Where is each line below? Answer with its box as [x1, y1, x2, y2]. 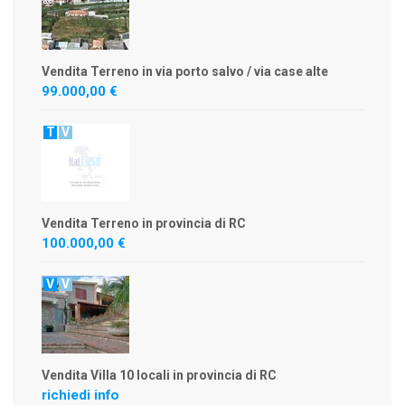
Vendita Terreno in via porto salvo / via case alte [42, 64, 328, 79]
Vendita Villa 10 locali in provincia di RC [42, 368, 277, 382]
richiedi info [42, 387, 119, 403]
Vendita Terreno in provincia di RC [42, 216, 246, 231]
